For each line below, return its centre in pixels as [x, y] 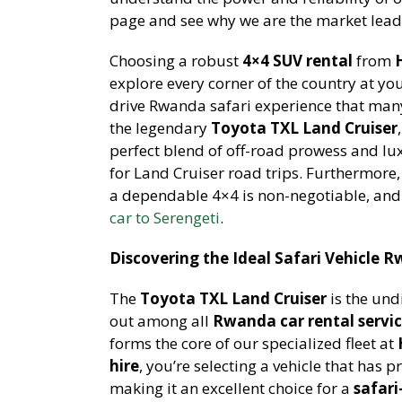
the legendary [160, 127]
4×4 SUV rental [297, 60]
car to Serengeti [165, 217]
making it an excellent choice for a [232, 388]
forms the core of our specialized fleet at [253, 343]
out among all [161, 320]
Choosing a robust [176, 60]
